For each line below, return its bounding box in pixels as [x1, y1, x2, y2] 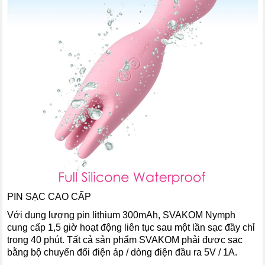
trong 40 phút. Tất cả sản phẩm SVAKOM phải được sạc [7, 235, 243, 245]
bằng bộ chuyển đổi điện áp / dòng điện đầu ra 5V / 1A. [7, 247, 238, 258]
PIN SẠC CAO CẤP [7, 192, 92, 202]
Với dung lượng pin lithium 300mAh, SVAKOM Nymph [7, 210, 236, 221]
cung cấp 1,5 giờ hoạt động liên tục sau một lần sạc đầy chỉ [7, 222, 256, 233]
